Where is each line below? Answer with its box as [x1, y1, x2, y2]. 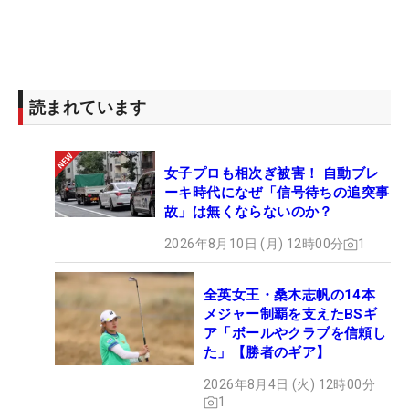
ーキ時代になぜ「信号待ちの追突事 [164, 184, 390, 202]
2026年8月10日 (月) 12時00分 [164, 236, 344, 252]
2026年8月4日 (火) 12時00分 [204, 377, 375, 393]
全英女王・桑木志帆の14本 [204, 287, 390, 304]
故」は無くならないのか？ [164, 204, 333, 221]
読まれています [29, 98, 147, 118]
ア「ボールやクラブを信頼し [204, 325, 387, 342]
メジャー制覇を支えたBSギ [204, 306, 378, 323]
